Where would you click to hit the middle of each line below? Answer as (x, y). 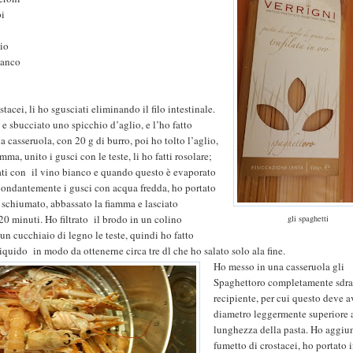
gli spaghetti (308, 219)
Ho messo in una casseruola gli (279, 267)
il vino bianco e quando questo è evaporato (124, 172)
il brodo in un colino (138, 219)
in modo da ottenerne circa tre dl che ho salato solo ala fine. (160, 251)
